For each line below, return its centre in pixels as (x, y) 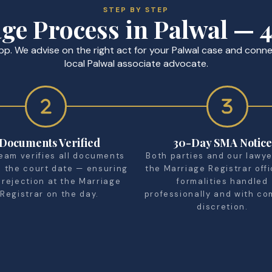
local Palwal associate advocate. (136, 63)
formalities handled (223, 181)
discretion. (223, 206)
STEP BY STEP (136, 9)
